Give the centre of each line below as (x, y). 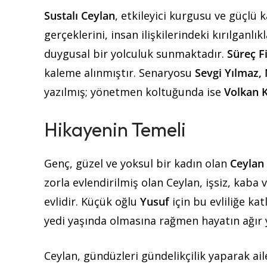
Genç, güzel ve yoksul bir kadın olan (137, 164)
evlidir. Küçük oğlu (92, 202)
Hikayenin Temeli (115, 130)
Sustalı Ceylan (80, 16)
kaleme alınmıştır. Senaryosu (119, 73)
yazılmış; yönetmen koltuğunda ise (134, 92)
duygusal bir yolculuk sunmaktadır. (136, 54)
